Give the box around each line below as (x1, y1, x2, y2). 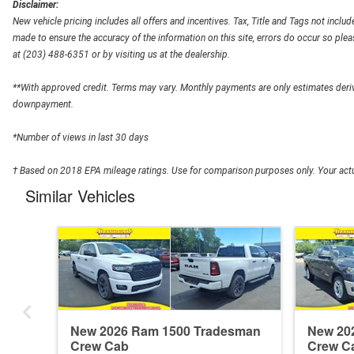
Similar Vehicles (25, 183, 135, 207)
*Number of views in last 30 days (13, 131, 149, 143)
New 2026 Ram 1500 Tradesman (70, 321, 261, 340)
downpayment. (13, 98, 73, 110)
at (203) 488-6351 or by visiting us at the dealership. (13, 48, 230, 60)
